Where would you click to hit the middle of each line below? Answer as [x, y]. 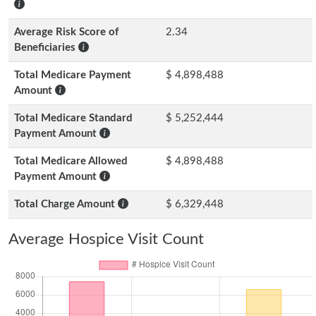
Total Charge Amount [66, 204]
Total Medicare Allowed [71, 161]
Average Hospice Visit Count [106, 239]
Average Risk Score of [66, 32]
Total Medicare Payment [73, 75]
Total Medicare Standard [73, 118]
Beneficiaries [46, 48]
